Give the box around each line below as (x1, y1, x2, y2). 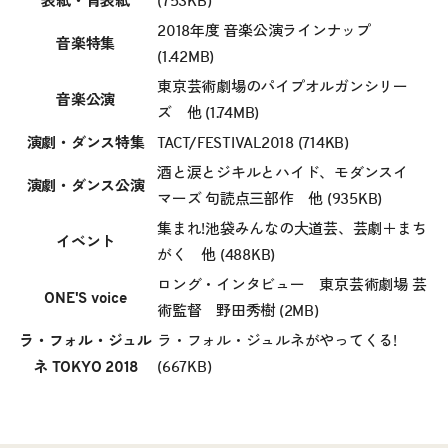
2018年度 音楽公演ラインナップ (157, 24, 371, 39)
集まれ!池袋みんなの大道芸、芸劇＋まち (157, 222, 427, 237)
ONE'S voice (44, 291, 127, 306)
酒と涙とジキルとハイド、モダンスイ (157, 166, 408, 181)
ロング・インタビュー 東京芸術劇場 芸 (157, 278, 427, 293)
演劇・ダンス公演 (26, 179, 145, 194)
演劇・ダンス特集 (26, 136, 145, 151)
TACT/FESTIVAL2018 (157, 136, 298, 151)
